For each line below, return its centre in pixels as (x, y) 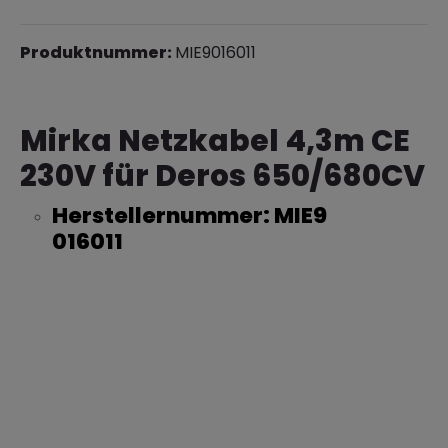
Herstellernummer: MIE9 (189, 215)
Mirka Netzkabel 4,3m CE (215, 140)
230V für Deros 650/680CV (222, 175)
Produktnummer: (97, 52)
